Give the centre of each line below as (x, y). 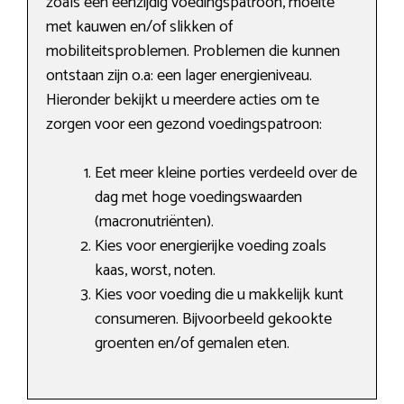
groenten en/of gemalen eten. (192, 344)
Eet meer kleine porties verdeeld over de (226, 174)
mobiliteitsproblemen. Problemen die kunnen (193, 52)
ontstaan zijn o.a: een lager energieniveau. (179, 76)
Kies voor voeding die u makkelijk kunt (219, 295)
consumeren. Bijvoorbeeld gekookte (213, 320)
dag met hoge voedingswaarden (198, 198)
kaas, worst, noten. (155, 271)
